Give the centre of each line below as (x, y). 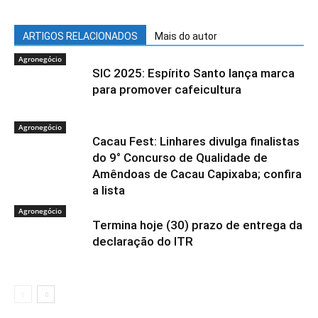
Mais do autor (186, 36)
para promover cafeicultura (167, 89)
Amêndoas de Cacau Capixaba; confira (197, 174)
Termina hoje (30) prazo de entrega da (197, 225)
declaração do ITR (146, 241)
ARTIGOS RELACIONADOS (80, 36)
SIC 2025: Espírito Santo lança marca (193, 73)
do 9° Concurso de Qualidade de (180, 158)
